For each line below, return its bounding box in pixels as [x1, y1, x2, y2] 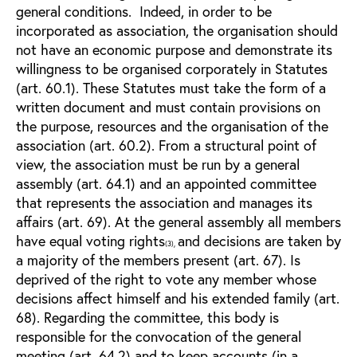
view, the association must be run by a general [16, 154, 300, 174]
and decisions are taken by [178, 230, 341, 250]
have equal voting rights [16, 230, 165, 250]
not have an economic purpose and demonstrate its [16, 39, 332, 59]
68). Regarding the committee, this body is [16, 307, 279, 327]
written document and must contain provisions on [16, 96, 320, 116]
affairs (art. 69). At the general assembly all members [16, 211, 341, 231]
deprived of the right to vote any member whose [16, 269, 316, 288]
